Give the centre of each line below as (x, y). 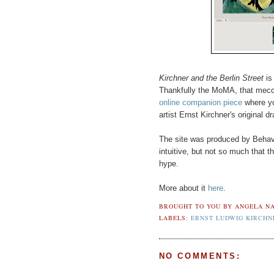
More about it (183, 188)
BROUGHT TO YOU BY (197, 206)
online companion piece (200, 102)
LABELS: (175, 217)
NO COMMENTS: (200, 256)
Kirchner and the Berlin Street (211, 78)
